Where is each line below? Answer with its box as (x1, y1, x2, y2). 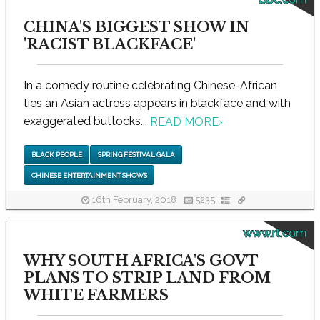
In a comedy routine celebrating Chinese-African (24, 78, 277, 92)
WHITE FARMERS (24, 286, 169, 304)
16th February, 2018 (89, 194, 179, 206)
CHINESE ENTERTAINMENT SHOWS (31, 171, 147, 179)
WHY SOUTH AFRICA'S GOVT (24, 251, 258, 269)
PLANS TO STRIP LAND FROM (24, 269, 271, 286)
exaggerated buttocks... (24, 114, 150, 128)
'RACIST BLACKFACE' (24, 35, 196, 53)
